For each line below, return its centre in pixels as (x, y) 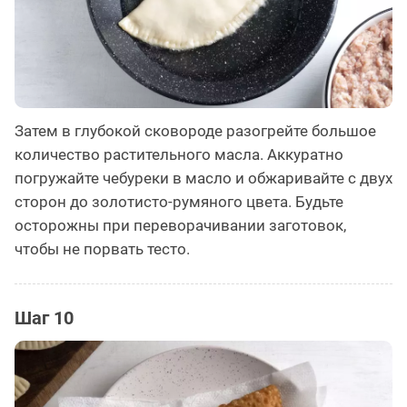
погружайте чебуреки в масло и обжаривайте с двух (203, 178)
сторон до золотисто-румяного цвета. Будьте (179, 201)
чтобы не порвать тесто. (102, 248)
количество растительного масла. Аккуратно (179, 154)
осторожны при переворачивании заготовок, (180, 225)
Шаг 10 (44, 318)
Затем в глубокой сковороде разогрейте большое (195, 130)
